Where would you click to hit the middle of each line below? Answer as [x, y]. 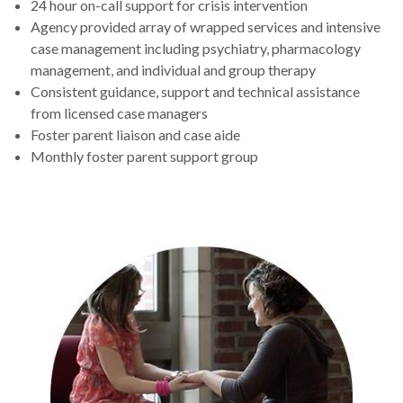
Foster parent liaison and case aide [136, 134]
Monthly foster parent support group [145, 156]
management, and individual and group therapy [174, 70]
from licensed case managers [120, 113]
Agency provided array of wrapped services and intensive [206, 27]
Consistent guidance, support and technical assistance [196, 91]
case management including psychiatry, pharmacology [196, 48]
